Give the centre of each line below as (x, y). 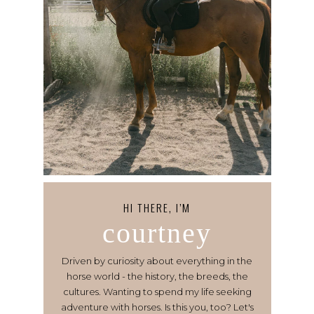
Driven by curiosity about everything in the (157, 261)
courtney (157, 233)
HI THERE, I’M (157, 207)
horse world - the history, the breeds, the (157, 276)
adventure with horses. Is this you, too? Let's (157, 307)
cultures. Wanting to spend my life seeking (157, 292)
